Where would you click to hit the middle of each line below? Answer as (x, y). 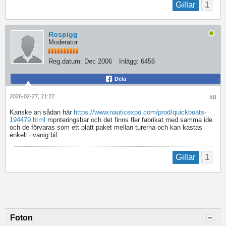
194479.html (27, 120)
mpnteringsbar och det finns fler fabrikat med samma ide (129, 120)
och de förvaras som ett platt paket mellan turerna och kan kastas (106, 128)
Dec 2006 (98, 62)
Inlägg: (129, 62)
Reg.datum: (65, 62)
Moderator (63, 42)
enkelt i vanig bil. (34, 135)
